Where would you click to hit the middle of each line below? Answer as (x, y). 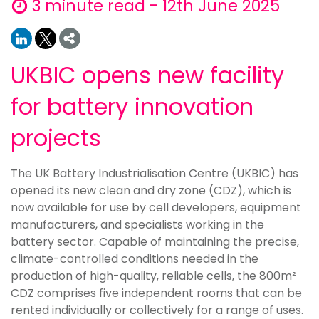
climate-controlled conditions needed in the (135, 259)
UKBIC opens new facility (147, 75)
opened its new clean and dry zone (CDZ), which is (151, 190)
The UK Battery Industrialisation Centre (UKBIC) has (155, 173)
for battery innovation (132, 106)
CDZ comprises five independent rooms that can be (156, 293)
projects (56, 138)
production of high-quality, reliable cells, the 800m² (153, 276)
